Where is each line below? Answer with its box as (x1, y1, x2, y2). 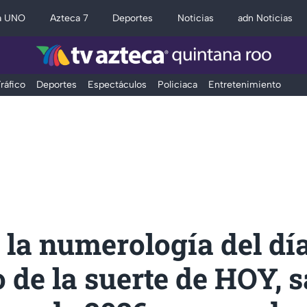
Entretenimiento (208, 78, 281, 90)
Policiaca (157, 78, 197, 90)
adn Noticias (238, 12, 293, 24)
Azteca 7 (49, 12, 88, 24)
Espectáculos (87, 78, 147, 90)
